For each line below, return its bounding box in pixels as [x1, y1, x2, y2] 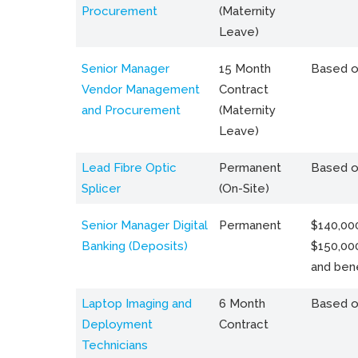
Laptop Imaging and [82, 296, 192, 311]
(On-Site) [219, 181, 269, 196]
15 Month [219, 61, 271, 76]
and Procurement [82, 102, 181, 117]
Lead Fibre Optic [82, 160, 177, 175]
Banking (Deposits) [82, 238, 188, 253]
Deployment [82, 316, 153, 332]
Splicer [82, 181, 121, 196]
